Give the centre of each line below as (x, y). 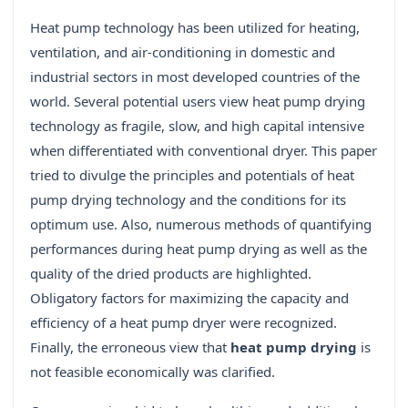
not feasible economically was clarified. (153, 372)
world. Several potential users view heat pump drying (198, 102)
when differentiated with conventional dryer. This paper (204, 151)
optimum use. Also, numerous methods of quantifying (201, 224)
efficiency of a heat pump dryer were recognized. (184, 323)
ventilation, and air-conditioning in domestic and (183, 52)
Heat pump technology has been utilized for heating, (195, 28)
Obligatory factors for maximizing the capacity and (189, 298)
